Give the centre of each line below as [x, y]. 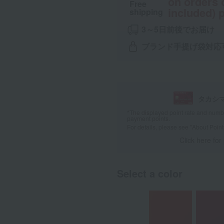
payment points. [148, 118]
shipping [146, 12]
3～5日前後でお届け [178, 29]
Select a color [150, 173]
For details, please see [158, 127]
